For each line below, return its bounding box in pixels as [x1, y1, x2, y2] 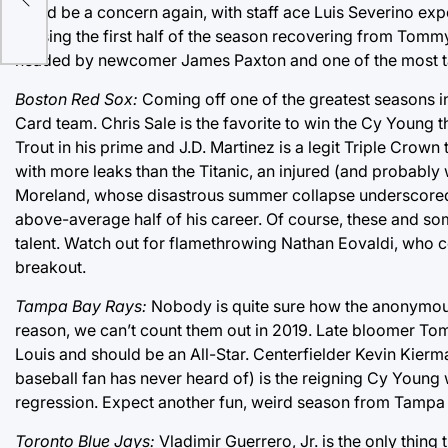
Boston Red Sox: [15, 89, 138, 110]
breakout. [15, 257, 86, 278]
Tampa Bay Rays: [15, 296, 147, 317]
